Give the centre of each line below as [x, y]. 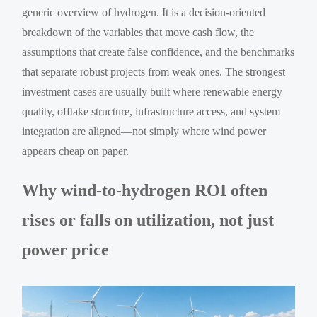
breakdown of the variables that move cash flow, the [138, 32]
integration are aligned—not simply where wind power [144, 131]
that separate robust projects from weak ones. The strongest [154, 71]
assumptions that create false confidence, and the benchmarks [158, 52]
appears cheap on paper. [76, 151]
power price [66, 249]
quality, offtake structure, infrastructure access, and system [151, 111]
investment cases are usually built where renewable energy [152, 91]
